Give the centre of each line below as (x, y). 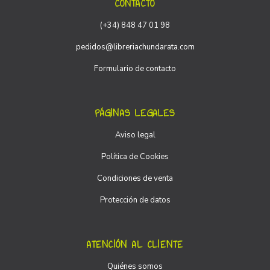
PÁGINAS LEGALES (135, 113)
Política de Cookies (135, 157)
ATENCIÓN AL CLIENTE (135, 245)
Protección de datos (135, 200)
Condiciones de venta (135, 179)
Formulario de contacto (135, 69)
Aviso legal (135, 135)
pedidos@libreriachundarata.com (135, 47)
